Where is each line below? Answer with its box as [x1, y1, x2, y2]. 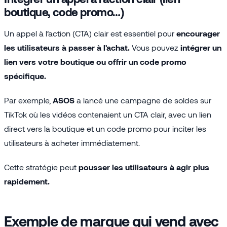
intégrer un [178, 42, 221, 52]
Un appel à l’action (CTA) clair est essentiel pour [4, 28, 176, 38]
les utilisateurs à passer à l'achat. [4, 42, 130, 52]
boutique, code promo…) [4, 5, 124, 18]
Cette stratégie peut [4, 162, 79, 172]
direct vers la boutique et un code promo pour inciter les [4, 123, 206, 133]
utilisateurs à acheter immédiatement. [4, 137, 140, 147]
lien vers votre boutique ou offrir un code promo [4, 56, 186, 66]
